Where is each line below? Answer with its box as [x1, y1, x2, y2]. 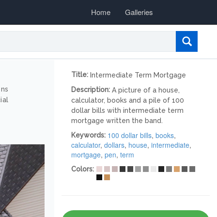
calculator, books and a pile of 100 [71, 96, 184, 105]
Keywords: [71, 131, 108, 139]
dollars [104, 140, 124, 150]
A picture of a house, [112, 86, 180, 94]
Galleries [125, 7, 153, 17]
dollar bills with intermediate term [71, 107, 184, 115]
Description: [71, 86, 112, 94]
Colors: [71, 165, 96, 173]
